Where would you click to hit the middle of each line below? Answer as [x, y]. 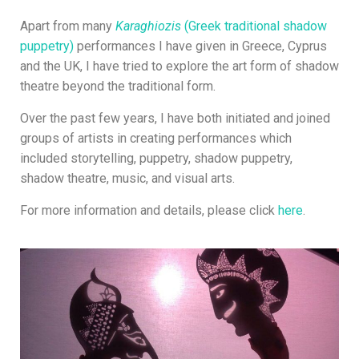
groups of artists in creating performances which [156, 138]
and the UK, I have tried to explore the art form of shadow [179, 66]
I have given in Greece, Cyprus [243, 46]
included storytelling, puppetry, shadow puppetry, [156, 158]
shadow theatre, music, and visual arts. [127, 178]
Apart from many [68, 26]
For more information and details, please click [149, 210]
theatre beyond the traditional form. [118, 86]
